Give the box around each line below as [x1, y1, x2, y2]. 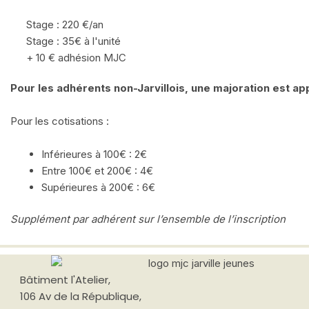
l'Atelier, [70, 272, 110, 287]
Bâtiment [19, 272, 71, 287]
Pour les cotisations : [10, 114, 112, 128]
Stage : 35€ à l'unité [26, 34, 121, 48]
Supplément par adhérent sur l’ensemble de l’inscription [10, 212, 288, 226]
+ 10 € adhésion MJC [26, 50, 126, 64]
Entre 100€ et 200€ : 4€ [41, 163, 153, 177]
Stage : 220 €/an [26, 17, 103, 31]
